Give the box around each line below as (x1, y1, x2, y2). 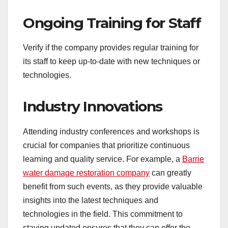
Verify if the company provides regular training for (23, 43, 198, 52)
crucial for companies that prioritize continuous (23, 141, 190, 150)
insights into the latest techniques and (23, 196, 158, 205)
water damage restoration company (23, 168, 150, 178)
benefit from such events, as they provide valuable (23, 182, 203, 191)
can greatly (150, 168, 191, 178)
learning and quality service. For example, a (23, 155, 182, 164)
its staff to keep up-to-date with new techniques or (23, 57, 200, 66)
